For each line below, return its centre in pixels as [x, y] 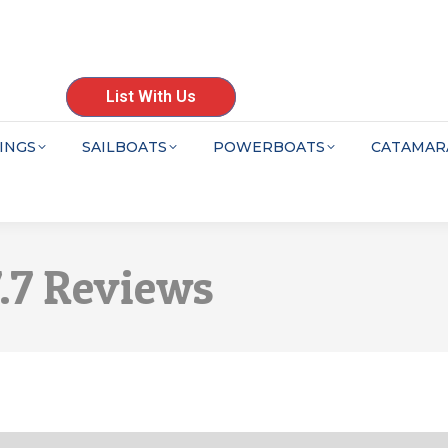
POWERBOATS [269, 147]
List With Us [151, 96]
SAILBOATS [124, 147]
